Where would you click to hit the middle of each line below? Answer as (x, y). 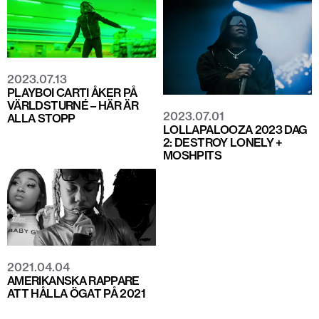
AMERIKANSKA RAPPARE (73, 281)
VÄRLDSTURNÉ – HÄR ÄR (73, 106)
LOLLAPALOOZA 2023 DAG (235, 129)
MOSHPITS (192, 155)
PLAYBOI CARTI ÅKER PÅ (72, 93)
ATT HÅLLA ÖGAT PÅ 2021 (76, 294)
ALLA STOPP (41, 119)
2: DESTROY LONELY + (223, 142)
